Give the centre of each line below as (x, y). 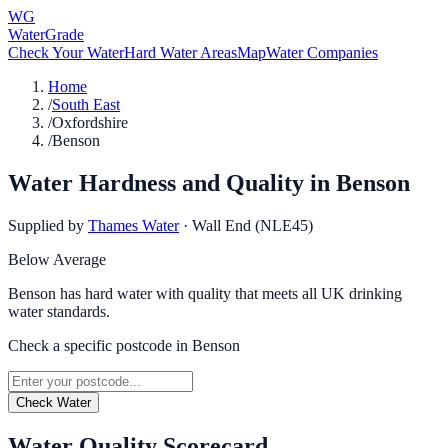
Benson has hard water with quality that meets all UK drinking (205, 293)
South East (86, 104)
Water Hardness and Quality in (172, 182)
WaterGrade (46, 34)
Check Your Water (66, 52)
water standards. (59, 311)
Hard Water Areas (180, 52)
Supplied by (46, 225)
